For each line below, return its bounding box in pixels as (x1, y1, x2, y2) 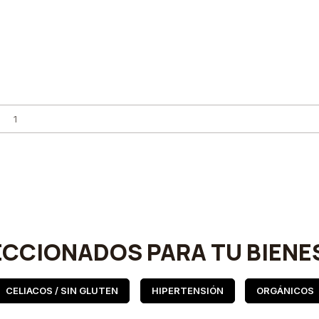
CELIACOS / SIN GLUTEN (5, 284, 118, 296)
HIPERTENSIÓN (151, 284, 224, 296)
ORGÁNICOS (256, 284, 315, 296)
